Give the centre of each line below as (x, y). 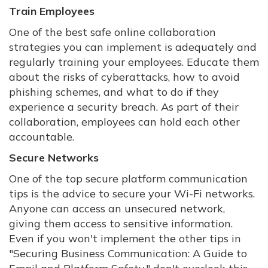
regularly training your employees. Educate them (134, 62)
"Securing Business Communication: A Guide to (128, 253)
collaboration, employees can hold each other (124, 122)
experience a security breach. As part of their (124, 107)
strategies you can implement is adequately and (133, 47)
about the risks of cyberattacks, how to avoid (124, 77)
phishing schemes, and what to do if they (114, 92)
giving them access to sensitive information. (121, 223)
